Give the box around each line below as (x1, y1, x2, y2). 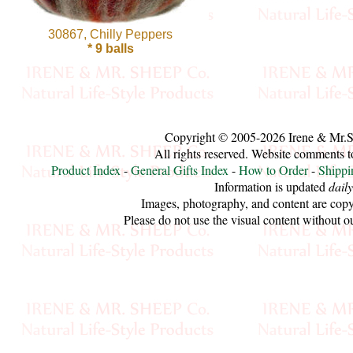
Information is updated (214, 178, 329, 195)
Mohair (25, 281, 93, 305)
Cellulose (25, 16, 117, 40)
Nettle (25, 318, 84, 343)
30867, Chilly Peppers (48, 28, 173, 41)
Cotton (25, 54, 91, 78)
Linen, (25, 91, 87, 116)
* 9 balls (87, 42, 134, 55)
